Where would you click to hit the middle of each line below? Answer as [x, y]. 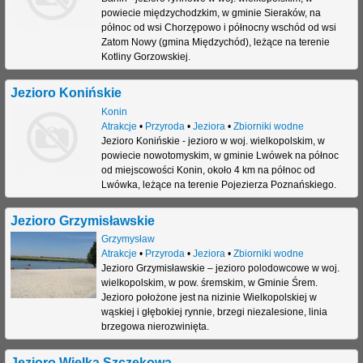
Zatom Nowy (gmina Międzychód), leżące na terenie [215, 42]
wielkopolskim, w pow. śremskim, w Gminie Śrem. [209, 283]
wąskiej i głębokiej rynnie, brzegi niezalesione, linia [214, 312]
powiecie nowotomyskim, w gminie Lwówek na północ [220, 155]
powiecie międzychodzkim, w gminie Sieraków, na [211, 13]
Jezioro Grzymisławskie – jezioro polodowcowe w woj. [220, 269]
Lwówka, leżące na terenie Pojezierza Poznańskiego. [218, 184]
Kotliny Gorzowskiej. [145, 56]
